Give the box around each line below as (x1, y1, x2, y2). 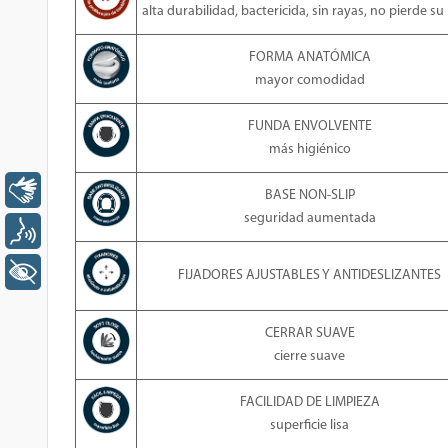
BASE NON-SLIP (264, 188, 355, 203)
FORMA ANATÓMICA (248, 50, 371, 65)
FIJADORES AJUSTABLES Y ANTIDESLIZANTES (178, 268, 441, 283)
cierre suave (274, 349, 345, 364)
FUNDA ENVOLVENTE (247, 119, 372, 134)
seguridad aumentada (243, 211, 376, 226)
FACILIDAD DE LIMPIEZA (239, 395, 380, 410)
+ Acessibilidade (57, 263, 166, 280)
